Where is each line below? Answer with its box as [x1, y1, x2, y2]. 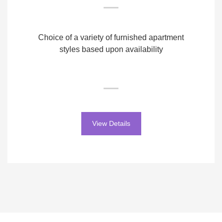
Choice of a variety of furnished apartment [38, 33, 184, 42]
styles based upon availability [59, 45, 163, 54]
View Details [92, 119, 130, 127]
